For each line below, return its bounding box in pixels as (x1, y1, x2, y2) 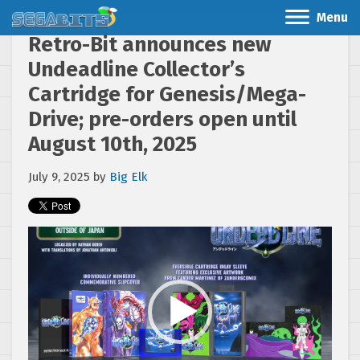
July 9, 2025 (28, 170, 90, 184)
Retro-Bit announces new (28, 32, 271, 57)
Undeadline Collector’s (28, 57, 245, 82)
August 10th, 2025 (28, 132, 197, 157)
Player (27, 244, 61, 258)
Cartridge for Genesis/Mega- (28, 82, 306, 107)
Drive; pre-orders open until (28, 107, 297, 132)
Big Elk (109, 170, 148, 184)
